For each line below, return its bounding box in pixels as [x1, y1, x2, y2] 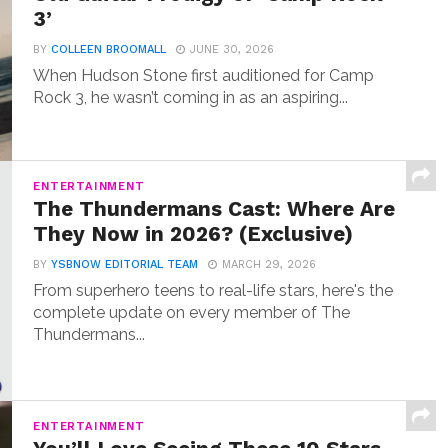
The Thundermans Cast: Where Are [33, 197, 396, 221]
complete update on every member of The [33, 303, 351, 322]
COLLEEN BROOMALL [51, 43, 167, 56]
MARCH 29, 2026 [222, 258, 317, 271]
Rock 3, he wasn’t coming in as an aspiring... [33, 88, 349, 107]
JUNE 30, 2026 [190, 43, 275, 56]
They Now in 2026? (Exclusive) [33, 222, 354, 246]
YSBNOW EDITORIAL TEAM [51, 258, 199, 271]
